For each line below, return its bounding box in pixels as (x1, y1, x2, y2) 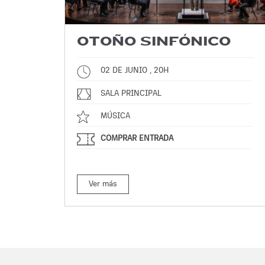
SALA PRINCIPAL (101, 88, 161, 98)
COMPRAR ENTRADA (101, 133, 173, 143)
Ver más (89, 179, 117, 189)
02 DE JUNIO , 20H (101, 65, 169, 75)
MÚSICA (101, 111, 130, 121)
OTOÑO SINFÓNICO (77, 34, 231, 50)
